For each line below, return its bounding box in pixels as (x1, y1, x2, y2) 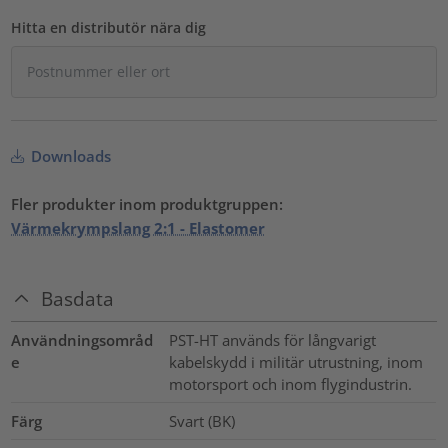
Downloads (27, 146, 112, 167)
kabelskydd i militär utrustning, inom (168, 351, 423, 372)
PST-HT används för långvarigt (168, 329, 376, 350)
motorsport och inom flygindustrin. (168, 373, 412, 394)
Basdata (41, 285, 115, 311)
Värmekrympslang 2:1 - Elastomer (11, 218, 266, 239)
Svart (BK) (168, 410, 235, 431)
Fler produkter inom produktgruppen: (11, 194, 284, 215)
